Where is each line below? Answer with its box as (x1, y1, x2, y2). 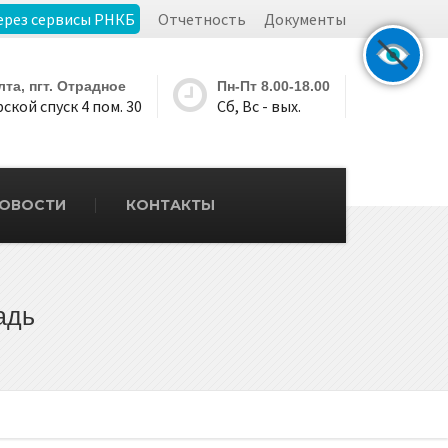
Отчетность (157, 9, 246, 29)
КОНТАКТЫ (126, 196, 215, 214)
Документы (263, 9, 346, 29)
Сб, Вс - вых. (217, 96, 301, 116)
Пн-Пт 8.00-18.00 (217, 78, 330, 94)
